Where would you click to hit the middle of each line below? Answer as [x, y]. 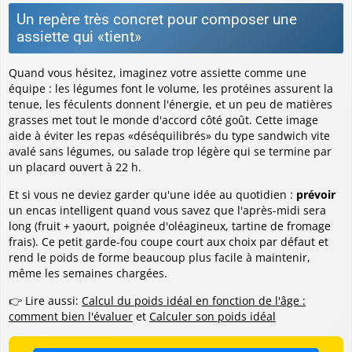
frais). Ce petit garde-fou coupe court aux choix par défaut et [169, 241]
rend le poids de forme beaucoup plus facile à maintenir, [159, 257]
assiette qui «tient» [79, 36]
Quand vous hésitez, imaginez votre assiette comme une [158, 72]
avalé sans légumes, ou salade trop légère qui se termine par [170, 151]
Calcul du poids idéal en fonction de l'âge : [194, 300]
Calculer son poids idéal [213, 316]
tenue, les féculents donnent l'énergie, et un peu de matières [170, 104]
